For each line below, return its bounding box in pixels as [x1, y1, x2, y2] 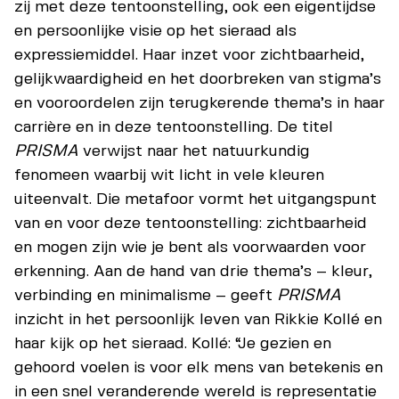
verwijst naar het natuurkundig [78, 142, 310, 159]
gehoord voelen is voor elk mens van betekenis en [14, 359, 383, 376]
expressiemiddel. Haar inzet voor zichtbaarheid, [14, 46, 364, 63]
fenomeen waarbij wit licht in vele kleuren [14, 167, 324, 183]
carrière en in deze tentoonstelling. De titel [14, 118, 333, 135]
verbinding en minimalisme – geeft [14, 287, 277, 304]
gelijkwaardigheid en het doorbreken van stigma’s [14, 70, 381, 87]
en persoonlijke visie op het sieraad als [14, 22, 297, 39]
